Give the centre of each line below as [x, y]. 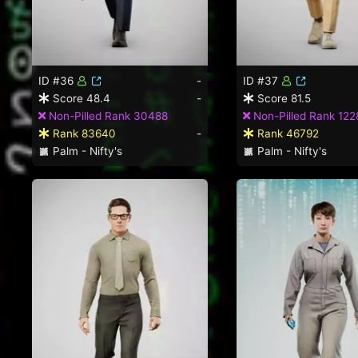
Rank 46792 [286, 133]
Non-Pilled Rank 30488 [107, 115]
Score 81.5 [282, 98]
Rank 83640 [83, 133]
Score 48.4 [80, 98]
